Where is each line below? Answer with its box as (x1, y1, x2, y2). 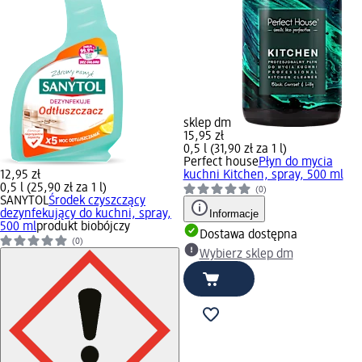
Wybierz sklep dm (199, 247, 293, 261)
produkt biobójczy (36, 220, 130, 234)
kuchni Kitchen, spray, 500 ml (183, 168, 343, 182)
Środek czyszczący (48, 194, 145, 208)
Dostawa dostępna (199, 228, 297, 242)
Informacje (208, 207, 259, 220)
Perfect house (183, 155, 259, 169)
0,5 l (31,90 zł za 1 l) (183, 142, 287, 156)
